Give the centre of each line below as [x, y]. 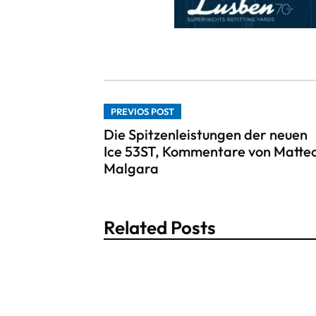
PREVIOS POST [142, 112]
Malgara [131, 169]
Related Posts [160, 228]
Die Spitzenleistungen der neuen [206, 135]
